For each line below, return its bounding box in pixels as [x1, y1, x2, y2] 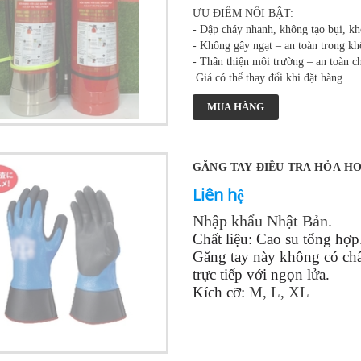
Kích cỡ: [192, 283, 245, 301]
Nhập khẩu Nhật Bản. [192, 211, 332, 230]
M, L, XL [244, 283, 309, 301]
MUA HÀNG [206, 100, 264, 113]
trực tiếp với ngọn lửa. [192, 265, 330, 283]
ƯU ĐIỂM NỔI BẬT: [192, 6, 293, 19]
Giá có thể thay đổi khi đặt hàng [192, 71, 342, 84]
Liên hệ [192, 183, 244, 205]
